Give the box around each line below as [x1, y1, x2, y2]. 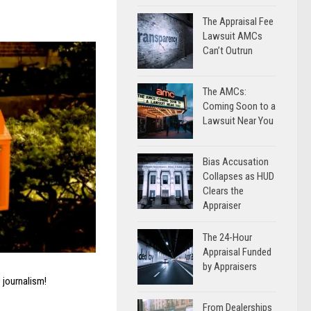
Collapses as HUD [203, 170, 274, 183]
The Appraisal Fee [203, 15, 274, 28]
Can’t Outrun [203, 44, 253, 57]
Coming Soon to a [203, 100, 276, 112]
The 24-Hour [203, 231, 252, 244]
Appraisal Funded [203, 246, 271, 258]
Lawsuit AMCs [203, 30, 262, 42]
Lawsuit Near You [203, 115, 274, 127]
